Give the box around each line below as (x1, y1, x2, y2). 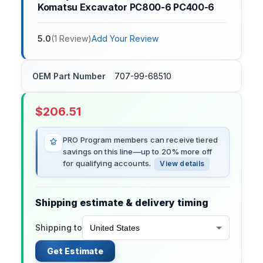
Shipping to (35, 222, 82, 233)
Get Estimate (47, 246, 103, 257)
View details (160, 159, 205, 168)
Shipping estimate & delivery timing (35, 197, 208, 209)
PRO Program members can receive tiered (63, 135, 218, 145)
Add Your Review (92, 33, 159, 44)
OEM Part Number (32, 71, 106, 82)
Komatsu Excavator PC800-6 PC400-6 (38, 1, 215, 14)
